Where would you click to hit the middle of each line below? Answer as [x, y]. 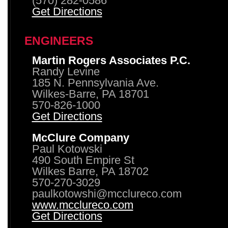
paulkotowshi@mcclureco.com [107, 194]
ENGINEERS [59, 41]
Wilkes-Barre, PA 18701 [90, 94]
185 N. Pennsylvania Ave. [95, 83]
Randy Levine [66, 72]
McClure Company [80, 138]
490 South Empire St [83, 160]
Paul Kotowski [67, 149]
